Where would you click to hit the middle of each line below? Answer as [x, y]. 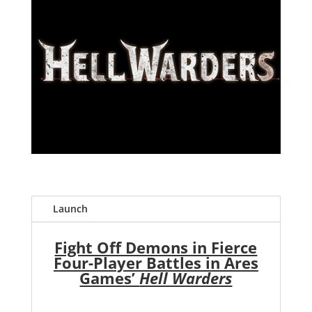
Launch [70, 208]
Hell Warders [186, 278]
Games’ [110, 278]
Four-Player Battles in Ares [156, 262]
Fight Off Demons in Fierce [156, 247]
